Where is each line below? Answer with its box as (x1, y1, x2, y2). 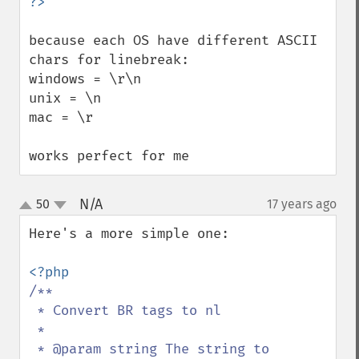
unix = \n (29, 90, 101, 107)
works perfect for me (29, 147, 189, 164)
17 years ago (267, 196, 337, 212)
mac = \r (29, 109, 93, 126)
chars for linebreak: (29, 51, 189, 68)
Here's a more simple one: (29, 225, 229, 242)
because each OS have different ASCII (29, 32, 317, 49)
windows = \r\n (29, 71, 141, 87)
